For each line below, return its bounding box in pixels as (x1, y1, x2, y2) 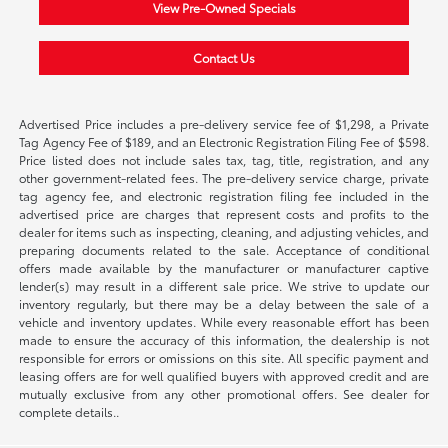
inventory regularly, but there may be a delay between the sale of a (19, 294, 429, 312)
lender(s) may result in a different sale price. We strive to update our (19, 276, 429, 294)
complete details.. (19, 402, 120, 420)
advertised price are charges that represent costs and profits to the (19, 204, 429, 222)
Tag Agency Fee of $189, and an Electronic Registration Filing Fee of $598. (19, 132, 429, 150)
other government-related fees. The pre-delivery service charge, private (19, 168, 429, 186)
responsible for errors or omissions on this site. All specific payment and (19, 348, 429, 366)
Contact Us (193, 48, 255, 66)
